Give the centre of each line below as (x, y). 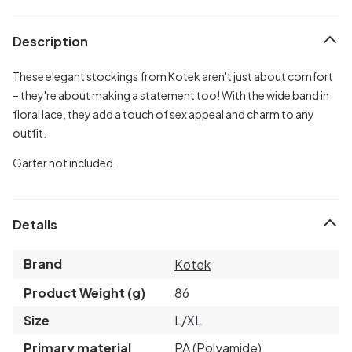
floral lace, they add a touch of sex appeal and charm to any (163, 114)
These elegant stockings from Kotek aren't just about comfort (173, 76)
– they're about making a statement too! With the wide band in (171, 95)
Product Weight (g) (84, 292)
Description (50, 42)
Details (35, 225)
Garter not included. (64, 162)
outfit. (30, 132)
